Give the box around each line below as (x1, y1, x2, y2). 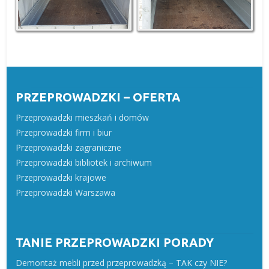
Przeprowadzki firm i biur (16, 127, 112, 138)
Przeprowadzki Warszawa (16, 187, 116, 198)
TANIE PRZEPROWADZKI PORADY (16, 235, 214, 249)
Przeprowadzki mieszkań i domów (16, 112, 150, 123)
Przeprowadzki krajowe (16, 172, 107, 183)
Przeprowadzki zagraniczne (16, 142, 122, 153)
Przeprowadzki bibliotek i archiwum (16, 157, 153, 168)
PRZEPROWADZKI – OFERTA (16, 90, 181, 104)
